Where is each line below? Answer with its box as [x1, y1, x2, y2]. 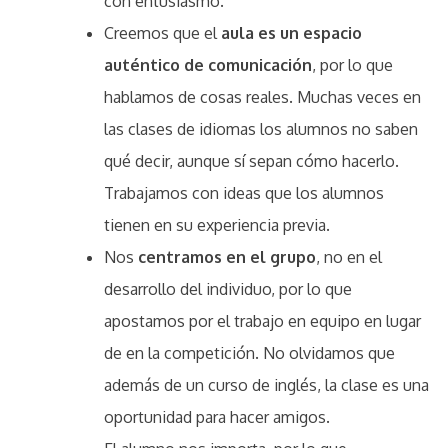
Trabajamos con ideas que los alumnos [104, 182, 384, 203]
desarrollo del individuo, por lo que [104, 278, 352, 299]
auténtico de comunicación [104, 54, 312, 75]
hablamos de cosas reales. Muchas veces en [104, 86, 421, 107]
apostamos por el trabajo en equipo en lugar [104, 310, 421, 331]
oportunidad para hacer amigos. [104, 406, 330, 427]
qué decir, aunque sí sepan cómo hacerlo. [104, 150, 399, 171]
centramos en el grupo [138, 246, 316, 267]
